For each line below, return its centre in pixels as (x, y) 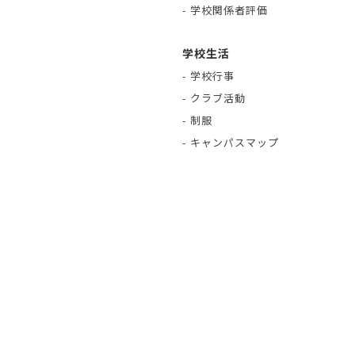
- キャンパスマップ (231, 142)
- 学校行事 (208, 76)
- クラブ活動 (214, 98)
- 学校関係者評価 (225, 10)
